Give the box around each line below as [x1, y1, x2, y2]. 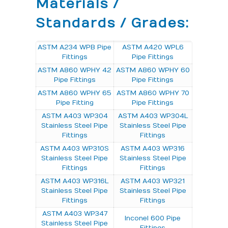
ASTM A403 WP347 [42, 209, 107, 218]
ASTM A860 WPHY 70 [116, 89, 189, 97]
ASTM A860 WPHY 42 [38, 66, 112, 74]
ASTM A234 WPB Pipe [38, 43, 112, 51]
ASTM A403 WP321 [121, 177, 185, 185]
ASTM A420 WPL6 [122, 43, 184, 51]
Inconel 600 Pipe [125, 214, 181, 222]
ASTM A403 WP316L [41, 177, 109, 185]
